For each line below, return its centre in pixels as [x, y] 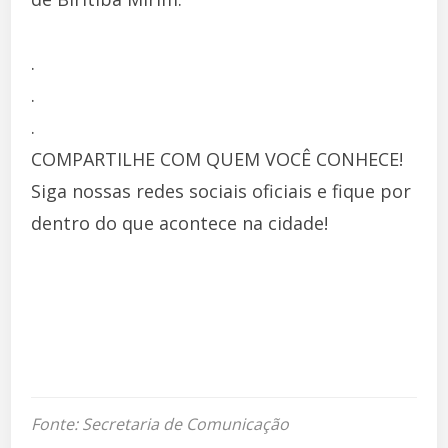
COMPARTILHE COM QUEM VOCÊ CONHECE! [217, 158]
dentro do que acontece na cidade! [180, 222]
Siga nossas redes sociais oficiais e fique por [221, 190]
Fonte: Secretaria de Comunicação [160, 423]
